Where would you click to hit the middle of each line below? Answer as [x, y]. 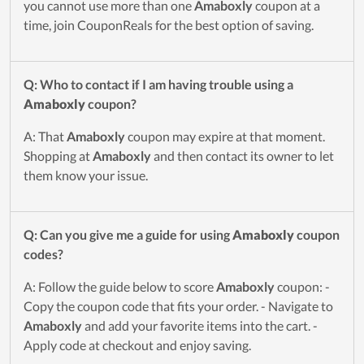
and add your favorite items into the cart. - [200, 326]
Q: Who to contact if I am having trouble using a [158, 84]
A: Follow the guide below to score [120, 287]
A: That [45, 136]
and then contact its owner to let [243, 156]
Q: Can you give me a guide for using [128, 235]
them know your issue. [86, 175]
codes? [43, 254]
